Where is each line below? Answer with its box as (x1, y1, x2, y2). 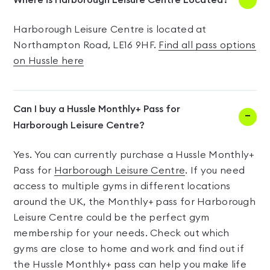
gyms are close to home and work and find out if (13, 244, 245, 254)
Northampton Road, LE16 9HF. (13, 40, 159, 50)
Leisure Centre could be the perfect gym (13, 213, 210, 222)
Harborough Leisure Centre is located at (13, 25, 207, 34)
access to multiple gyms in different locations (13, 181, 231, 191)
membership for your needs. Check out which (13, 228, 230, 238)
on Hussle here (13, 56, 84, 66)
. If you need (185, 166, 245, 175)
